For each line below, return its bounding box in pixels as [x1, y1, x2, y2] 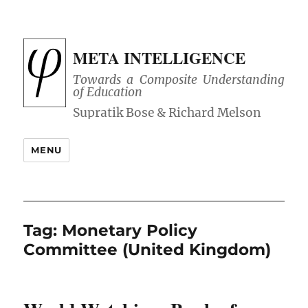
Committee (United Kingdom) [23, 240, 272, 260]
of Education [73, 85, 143, 100]
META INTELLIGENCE [73, 46, 246, 69]
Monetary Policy [62, 221, 198, 241]
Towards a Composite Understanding [73, 72, 285, 88]
